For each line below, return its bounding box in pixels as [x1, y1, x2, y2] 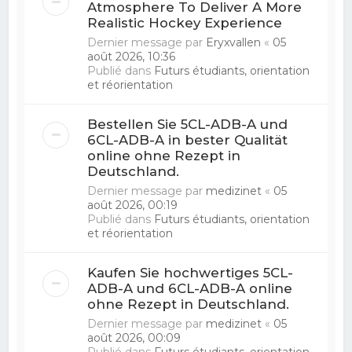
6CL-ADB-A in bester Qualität [87, 131, 288, 148]
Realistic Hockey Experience [87, 14, 283, 31]
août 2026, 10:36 [87, 49, 176, 64]
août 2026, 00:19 [87, 197, 178, 212]
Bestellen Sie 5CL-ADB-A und [87, 115, 288, 132]
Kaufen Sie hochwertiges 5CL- [87, 264, 294, 280]
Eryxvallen [206, 35, 262, 49]
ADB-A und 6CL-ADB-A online [87, 280, 293, 296]
